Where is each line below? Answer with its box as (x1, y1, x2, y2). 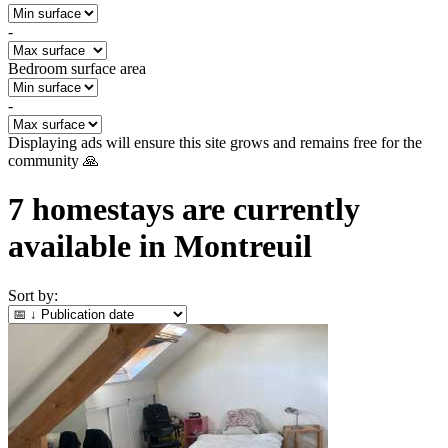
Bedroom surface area (8, 60, 146, 77)
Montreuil (174, 228, 312, 265)
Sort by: (8, 286, 58, 304)
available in (8, 228, 174, 265)
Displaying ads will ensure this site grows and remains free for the (8, 134, 422, 151)
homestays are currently (24, 191, 360, 228)
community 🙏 (8, 152, 99, 169)
